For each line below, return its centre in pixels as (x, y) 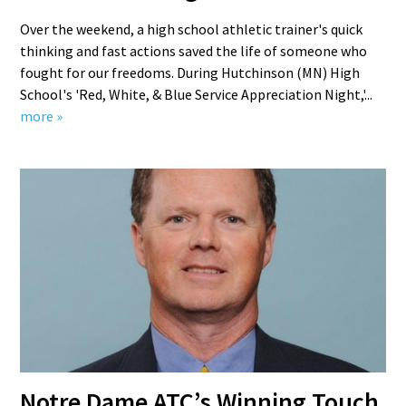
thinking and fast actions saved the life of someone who (194, 51)
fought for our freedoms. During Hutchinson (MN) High (190, 72)
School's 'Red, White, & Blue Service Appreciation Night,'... (197, 94)
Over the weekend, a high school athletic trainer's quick (192, 29)
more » (42, 116)
